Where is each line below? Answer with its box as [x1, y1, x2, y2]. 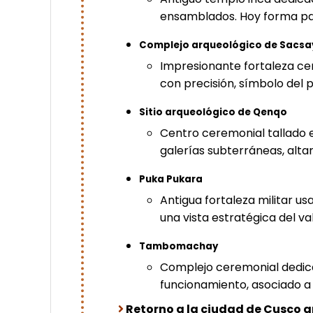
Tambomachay [139, 239, 219, 253]
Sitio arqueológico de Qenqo [139, 105, 288, 119]
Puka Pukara [139, 172, 203, 186]
